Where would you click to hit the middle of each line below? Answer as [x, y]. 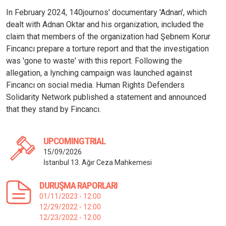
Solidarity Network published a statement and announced [106, 97]
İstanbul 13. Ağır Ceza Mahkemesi [98, 163]
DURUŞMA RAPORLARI [78, 186]
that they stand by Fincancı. [53, 109]
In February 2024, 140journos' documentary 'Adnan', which [106, 13]
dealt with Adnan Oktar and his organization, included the [105, 25]
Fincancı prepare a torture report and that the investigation [107, 49]
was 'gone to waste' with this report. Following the [94, 61]
